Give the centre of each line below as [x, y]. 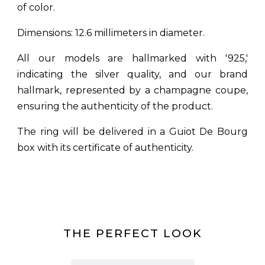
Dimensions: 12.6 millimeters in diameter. [111, 33]
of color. [36, 7]
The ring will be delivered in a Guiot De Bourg [132, 132]
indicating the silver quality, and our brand [132, 74]
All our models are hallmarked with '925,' [132, 58]
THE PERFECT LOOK [132, 233]
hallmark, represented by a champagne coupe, [132, 90]
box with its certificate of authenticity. [105, 148]
